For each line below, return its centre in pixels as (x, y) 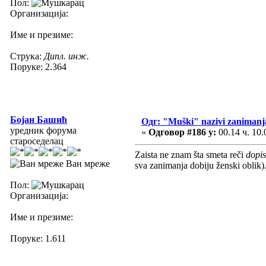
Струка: (27, 56)
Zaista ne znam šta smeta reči (190, 154)
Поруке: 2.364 (38, 66)
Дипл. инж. (66, 56)
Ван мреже (87, 163)
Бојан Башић (39, 119)
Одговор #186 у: (182, 132)
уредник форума (43, 130)
